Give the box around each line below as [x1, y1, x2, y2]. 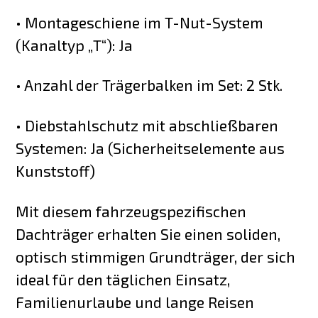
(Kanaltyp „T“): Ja [16, 35, 133, 54]
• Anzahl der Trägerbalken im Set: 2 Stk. [16, 76, 283, 94]
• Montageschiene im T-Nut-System [16, 13, 264, 31]
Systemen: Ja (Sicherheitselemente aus [16, 139, 285, 158]
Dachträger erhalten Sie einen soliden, [16, 225, 281, 243]
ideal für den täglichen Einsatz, [16, 270, 231, 289]
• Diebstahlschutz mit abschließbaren [16, 116, 279, 135]
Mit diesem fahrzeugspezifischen [16, 202, 247, 221]
